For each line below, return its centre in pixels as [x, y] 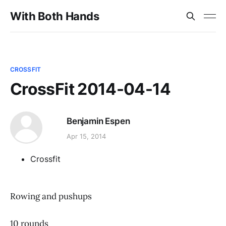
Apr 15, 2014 [86, 136]
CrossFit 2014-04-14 [91, 89]
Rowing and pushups [51, 196]
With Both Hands [55, 16]
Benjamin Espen [98, 121]
